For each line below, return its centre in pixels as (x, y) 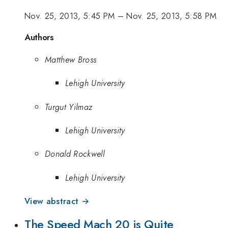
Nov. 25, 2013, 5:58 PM (172, 16)
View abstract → (57, 201)
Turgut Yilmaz (69, 107)
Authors (39, 37)
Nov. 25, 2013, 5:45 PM (70, 16)
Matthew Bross (71, 59)
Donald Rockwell (75, 154)
